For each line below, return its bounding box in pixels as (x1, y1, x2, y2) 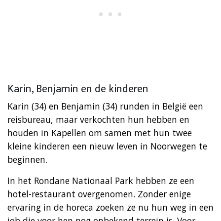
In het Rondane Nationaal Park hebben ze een (7, 174, 194, 186)
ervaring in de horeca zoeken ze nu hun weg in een (7, 201, 214, 213)
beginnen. (7, 153, 47, 165)
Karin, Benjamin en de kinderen (7, 79, 148, 98)
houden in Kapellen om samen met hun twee (7, 126, 192, 139)
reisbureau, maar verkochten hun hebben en (7, 113, 189, 125)
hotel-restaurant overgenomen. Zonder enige (7, 187, 191, 200)
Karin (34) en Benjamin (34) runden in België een (7, 100, 203, 112)
